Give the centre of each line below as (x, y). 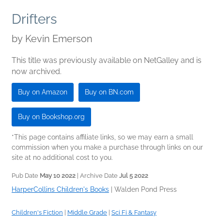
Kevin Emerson (59, 39)
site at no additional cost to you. (62, 158)
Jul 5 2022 (134, 176)
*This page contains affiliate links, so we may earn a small (102, 137)
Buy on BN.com (109, 92)
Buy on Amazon (43, 92)
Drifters (34, 19)
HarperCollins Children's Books (60, 190)
